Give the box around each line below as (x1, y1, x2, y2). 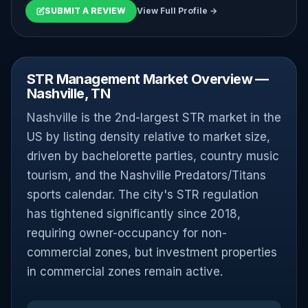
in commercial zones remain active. (27, 265, 223, 278)
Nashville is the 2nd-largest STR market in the (27, 111, 281, 124)
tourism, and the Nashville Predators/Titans (27, 168, 266, 182)
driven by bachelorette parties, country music (27, 149, 279, 163)
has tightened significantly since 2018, (27, 207, 241, 221)
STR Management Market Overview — (27, 71, 269, 87)
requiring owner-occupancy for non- (27, 226, 227, 240)
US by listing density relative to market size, (27, 130, 270, 144)
